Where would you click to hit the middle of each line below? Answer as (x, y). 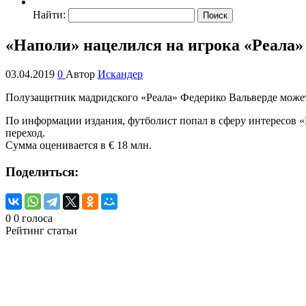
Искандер (120, 74)
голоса (37, 219)
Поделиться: (42, 171)
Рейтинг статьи (41, 231)
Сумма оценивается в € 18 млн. (79, 145)
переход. (25, 133)
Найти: (49, 15)
